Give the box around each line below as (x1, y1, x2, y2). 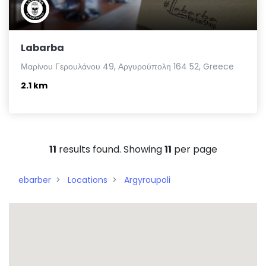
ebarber (18, 173, 51, 186)
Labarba (21, 40, 64, 55)
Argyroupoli (124, 173, 170, 186)
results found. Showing (56, 142, 164, 156)
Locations (68, 173, 107, 186)
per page (171, 142, 217, 156)
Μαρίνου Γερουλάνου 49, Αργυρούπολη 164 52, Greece (21, 60, 234, 72)
